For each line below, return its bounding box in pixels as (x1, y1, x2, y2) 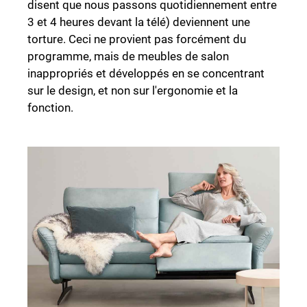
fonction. (27, 101, 73, 114)
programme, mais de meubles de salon (27, 49, 229, 63)
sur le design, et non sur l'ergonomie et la (27, 84, 238, 97)
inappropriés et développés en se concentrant (27, 66, 265, 80)
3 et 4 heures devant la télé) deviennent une (27, 15, 250, 29)
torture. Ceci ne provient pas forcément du (27, 32, 246, 46)
